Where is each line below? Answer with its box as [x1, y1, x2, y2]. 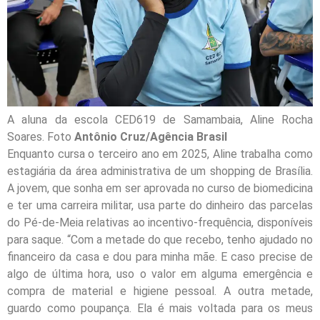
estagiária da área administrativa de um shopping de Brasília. [7, 164, 313, 178]
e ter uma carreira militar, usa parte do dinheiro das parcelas [7, 198, 313, 212]
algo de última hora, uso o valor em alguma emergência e [7, 266, 313, 281]
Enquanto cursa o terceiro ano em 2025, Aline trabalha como [7, 146, 313, 161]
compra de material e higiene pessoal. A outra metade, [7, 284, 313, 298]
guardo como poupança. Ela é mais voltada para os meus [7, 301, 313, 315]
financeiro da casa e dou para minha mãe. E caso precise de [7, 249, 313, 264]
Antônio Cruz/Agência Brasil [74, 129, 227, 144]
